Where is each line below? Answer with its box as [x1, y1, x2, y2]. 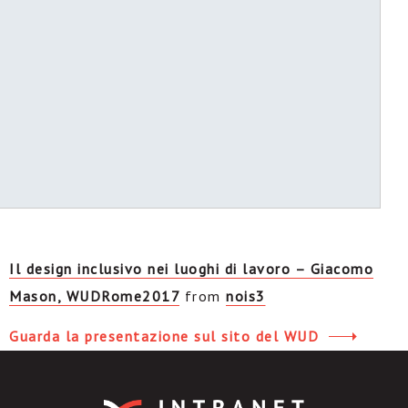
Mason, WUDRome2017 [9, 287, 179, 305]
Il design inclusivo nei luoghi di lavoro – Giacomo [9, 260, 373, 278]
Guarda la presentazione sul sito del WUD [9, 327, 324, 345]
